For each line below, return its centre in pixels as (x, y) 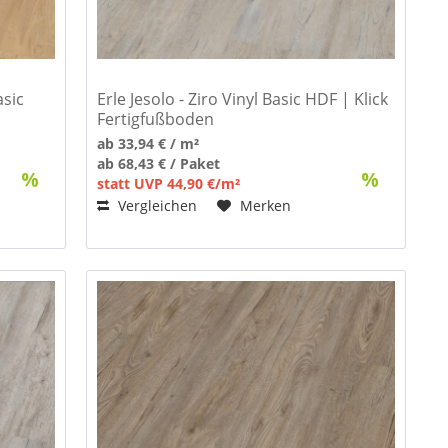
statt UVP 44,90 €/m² (169, 184)
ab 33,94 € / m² (148, 144)
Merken (266, 206)
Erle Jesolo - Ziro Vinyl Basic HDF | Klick (243, 99)
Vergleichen (156, 206)
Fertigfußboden (156, 119)
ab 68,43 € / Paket (159, 164)
